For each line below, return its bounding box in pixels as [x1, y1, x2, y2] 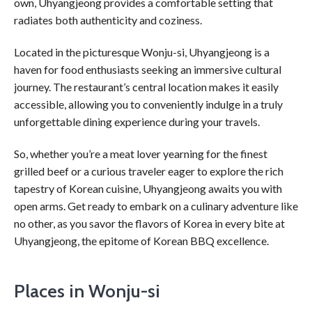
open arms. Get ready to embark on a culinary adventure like [14, 198, 298, 212]
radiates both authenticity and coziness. [14, 13, 202, 27]
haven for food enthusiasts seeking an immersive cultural [14, 62, 281, 76]
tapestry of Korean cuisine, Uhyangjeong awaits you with [14, 181, 282, 195]
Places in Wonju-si [14, 280, 160, 303]
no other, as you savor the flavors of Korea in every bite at [14, 216, 285, 230]
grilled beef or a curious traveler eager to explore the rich [14, 164, 283, 178]
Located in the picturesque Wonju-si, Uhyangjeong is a [14, 45, 270, 58]
